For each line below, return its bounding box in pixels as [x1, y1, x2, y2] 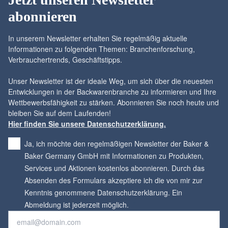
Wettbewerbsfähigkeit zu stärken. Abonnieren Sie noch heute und [8, 97, 219, 107]
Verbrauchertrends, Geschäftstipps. [8, 54, 122, 65]
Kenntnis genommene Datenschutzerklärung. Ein [24, 187, 182, 197]
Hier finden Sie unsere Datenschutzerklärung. [8, 118, 166, 129]
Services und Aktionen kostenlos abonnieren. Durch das [24, 162, 205, 173]
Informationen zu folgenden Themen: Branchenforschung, [8, 43, 195, 54]
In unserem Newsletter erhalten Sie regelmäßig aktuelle [8, 33, 187, 43]
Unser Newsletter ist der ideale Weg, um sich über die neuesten [8, 75, 213, 86]
